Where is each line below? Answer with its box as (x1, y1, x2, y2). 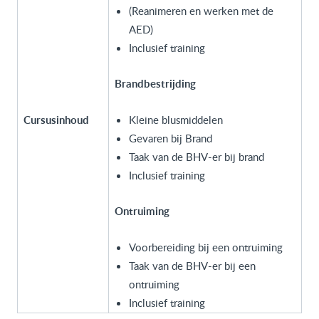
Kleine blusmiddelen (129, 113, 223, 127)
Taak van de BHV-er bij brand (129, 150, 264, 164)
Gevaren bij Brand (129, 131, 212, 145)
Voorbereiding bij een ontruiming (129, 240, 283, 254)
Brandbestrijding (115, 76, 196, 91)
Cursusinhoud (23, 113, 89, 127)
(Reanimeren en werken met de (129, 4, 273, 18)
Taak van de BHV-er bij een (129, 258, 256, 273)
